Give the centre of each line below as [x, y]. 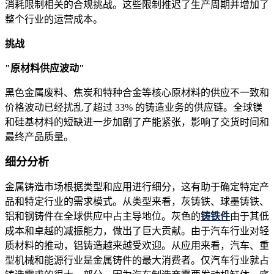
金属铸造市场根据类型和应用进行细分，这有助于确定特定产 [137, 187]
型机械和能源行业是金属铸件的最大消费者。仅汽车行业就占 [137, 261]
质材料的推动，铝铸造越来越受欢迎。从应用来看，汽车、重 [137, 246]
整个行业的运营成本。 [54, 20]
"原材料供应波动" [45, 68]
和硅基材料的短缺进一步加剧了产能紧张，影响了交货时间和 [137, 122]
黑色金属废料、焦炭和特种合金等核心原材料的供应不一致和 [137, 93]
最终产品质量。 [39, 137]
